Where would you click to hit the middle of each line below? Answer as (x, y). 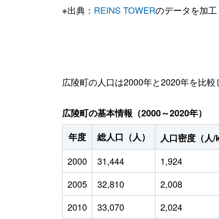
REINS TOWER (124, 10)
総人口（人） (123, 137)
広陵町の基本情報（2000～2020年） (134, 113)
